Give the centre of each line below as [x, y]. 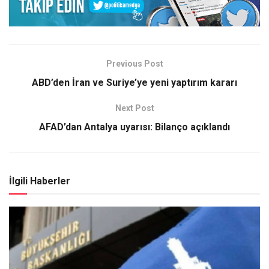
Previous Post [134, 64]
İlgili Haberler [40, 181]
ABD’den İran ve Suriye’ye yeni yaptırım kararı [134, 83]
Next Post [134, 108]
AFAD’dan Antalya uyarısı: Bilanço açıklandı [134, 127]
